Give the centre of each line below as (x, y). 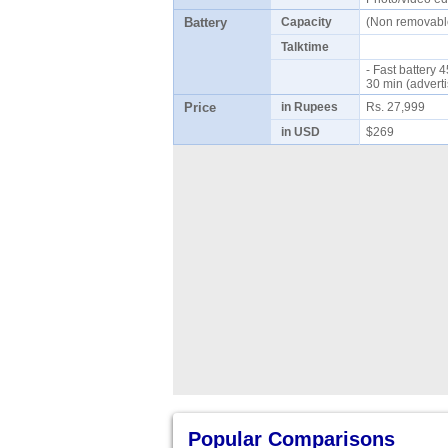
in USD (300, 132)
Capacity (306, 22)
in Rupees (309, 107)
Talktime (304, 47)
